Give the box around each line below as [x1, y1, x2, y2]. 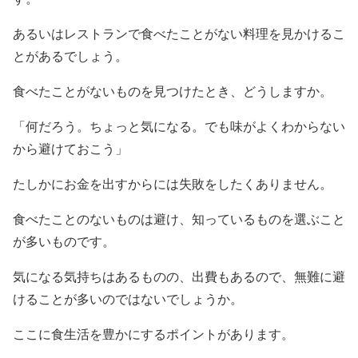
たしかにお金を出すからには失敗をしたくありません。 [13, 177, 332, 192]
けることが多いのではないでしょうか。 [13, 292, 243, 307]
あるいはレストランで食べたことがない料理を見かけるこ [13, 27, 345, 42]
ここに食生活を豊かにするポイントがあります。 [13, 328, 294, 342]
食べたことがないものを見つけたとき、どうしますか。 [13, 85, 332, 99]
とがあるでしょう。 [13, 50, 128, 64]
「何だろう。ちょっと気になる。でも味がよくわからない [13, 120, 345, 134]
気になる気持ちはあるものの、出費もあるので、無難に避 [13, 270, 345, 284]
